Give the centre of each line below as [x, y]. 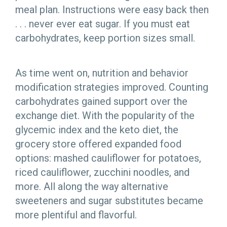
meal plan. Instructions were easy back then [112, 10]
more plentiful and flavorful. [77, 215]
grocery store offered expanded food [98, 144]
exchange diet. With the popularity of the [105, 116]
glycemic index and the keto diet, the [97, 130]
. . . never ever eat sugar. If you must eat [103, 24]
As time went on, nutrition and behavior [102, 73]
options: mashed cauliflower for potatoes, [108, 158]
